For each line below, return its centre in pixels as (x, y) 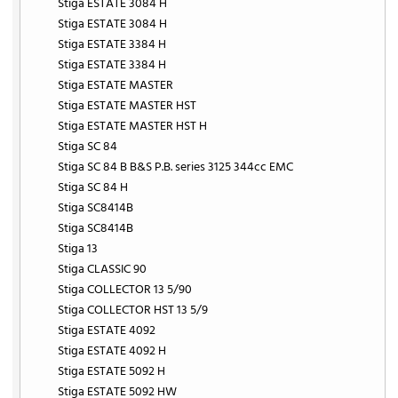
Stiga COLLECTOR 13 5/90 (125, 290)
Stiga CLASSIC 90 (103, 269)
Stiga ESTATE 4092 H (112, 351)
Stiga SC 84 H (93, 187)
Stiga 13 (78, 249)
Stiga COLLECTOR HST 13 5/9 (133, 310)
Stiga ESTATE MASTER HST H (133, 126)
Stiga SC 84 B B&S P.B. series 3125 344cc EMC (176, 167)
